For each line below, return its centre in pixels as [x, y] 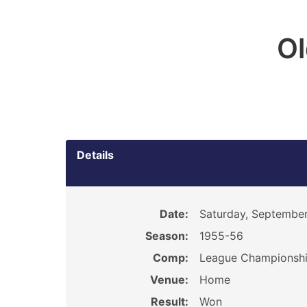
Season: [167, 236]
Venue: [169, 280]
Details [95, 155]
